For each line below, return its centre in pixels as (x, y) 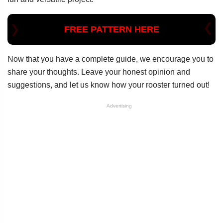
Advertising (119, 106)
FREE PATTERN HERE (111, 30)
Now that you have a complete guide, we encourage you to (111, 59)
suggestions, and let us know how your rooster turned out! (109, 85)
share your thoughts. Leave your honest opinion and (99, 72)
